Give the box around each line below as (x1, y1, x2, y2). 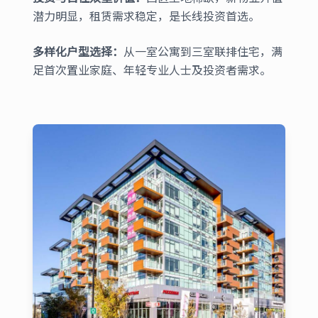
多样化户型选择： (33, 43, 124, 60)
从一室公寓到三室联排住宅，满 (124, 43, 283, 60)
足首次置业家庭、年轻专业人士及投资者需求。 (33, 61, 272, 78)
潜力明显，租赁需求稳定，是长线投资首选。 (33, 7, 261, 24)
